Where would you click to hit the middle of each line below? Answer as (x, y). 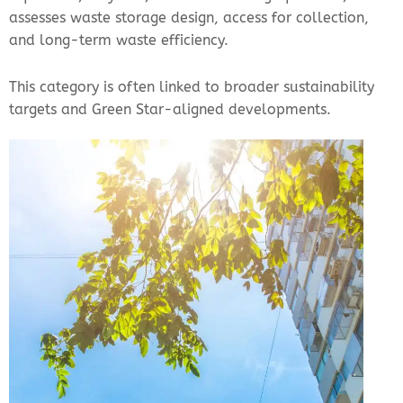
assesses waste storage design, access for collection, (189, 18)
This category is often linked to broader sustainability (192, 87)
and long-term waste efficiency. (119, 40)
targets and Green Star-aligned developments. (170, 110)
